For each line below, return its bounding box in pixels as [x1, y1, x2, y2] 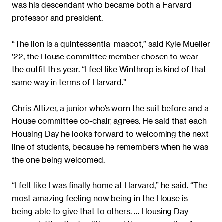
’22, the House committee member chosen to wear [12, 51, 198, 61]
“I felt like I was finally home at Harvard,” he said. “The [12, 180, 207, 190]
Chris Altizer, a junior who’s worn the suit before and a [12, 103, 209, 112]
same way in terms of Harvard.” [12, 77, 126, 87]
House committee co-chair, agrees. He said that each [12, 115, 207, 125]
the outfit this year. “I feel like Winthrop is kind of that [12, 64, 206, 74]
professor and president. [12, 12, 103, 22]
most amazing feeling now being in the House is [12, 193, 188, 203]
